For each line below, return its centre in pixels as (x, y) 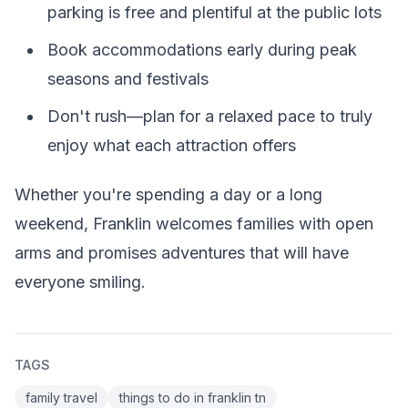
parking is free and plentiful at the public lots (214, 12)
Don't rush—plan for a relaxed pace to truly (210, 116)
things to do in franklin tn (193, 398)
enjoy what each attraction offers (172, 145)
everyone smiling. (80, 282)
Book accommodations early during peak (202, 49)
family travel (61, 398)
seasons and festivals (128, 78)
